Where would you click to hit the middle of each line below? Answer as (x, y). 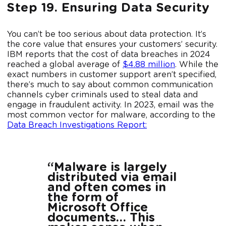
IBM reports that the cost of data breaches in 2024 (109, 55)
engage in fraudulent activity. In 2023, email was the (110, 105)
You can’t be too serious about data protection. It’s (107, 35)
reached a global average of (65, 65)
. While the (197, 65)
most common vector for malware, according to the (111, 115)
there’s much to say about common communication (110, 85)
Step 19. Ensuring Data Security (108, 8)
